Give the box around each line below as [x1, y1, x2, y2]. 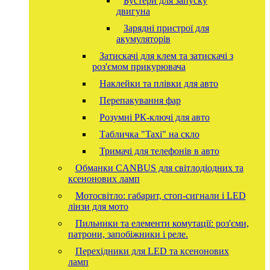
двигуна [116, 5, 150, 16]
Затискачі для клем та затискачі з [99, 50, 233, 61]
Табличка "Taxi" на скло [99, 128, 199, 139]
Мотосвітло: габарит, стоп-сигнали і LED [75, 190, 246, 201]
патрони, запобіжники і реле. [67, 228, 188, 239]
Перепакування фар [99, 95, 181, 105]
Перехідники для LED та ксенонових [75, 245, 229, 256]
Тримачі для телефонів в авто [99, 145, 219, 156]
